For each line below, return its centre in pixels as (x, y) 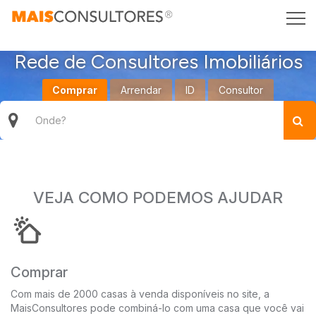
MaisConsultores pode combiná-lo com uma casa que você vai (157, 308)
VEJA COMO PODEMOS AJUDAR (158, 197)
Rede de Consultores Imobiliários (158, 61)
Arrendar (141, 90)
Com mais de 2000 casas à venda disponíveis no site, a (140, 294)
